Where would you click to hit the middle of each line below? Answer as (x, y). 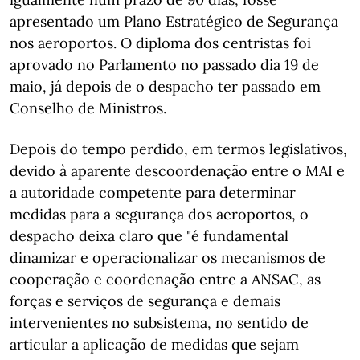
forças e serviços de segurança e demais (145, 301)
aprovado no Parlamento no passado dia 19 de (164, 65)
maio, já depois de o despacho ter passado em (165, 86)
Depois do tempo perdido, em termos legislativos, (178, 149)
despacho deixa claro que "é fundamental (149, 236)
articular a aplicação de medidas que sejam (154, 344)
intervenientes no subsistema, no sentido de (159, 323)
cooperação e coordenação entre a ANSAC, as (165, 279)
